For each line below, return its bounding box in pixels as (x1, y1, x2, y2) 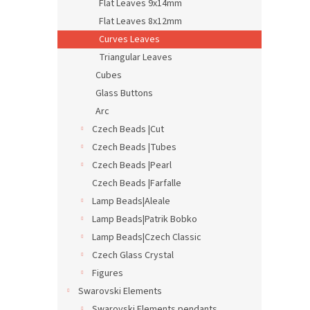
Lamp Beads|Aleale (92, 194, 170, 208)
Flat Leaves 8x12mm (99, 15, 182, 28)
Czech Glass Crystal (92, 248, 174, 262)
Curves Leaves (99, 33, 160, 46)
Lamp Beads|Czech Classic (92, 230, 201, 244)
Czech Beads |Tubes (92, 140, 176, 154)
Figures (92, 266, 123, 280)
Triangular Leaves (99, 51, 172, 64)
